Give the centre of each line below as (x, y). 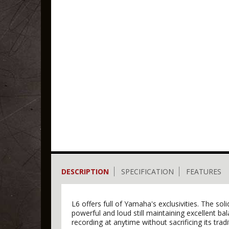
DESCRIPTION (85, 171)
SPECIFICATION (147, 171)
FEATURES (204, 171)
